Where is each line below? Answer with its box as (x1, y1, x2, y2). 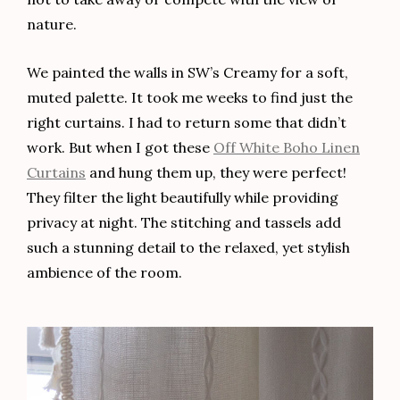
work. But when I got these (27, 138, 213, 157)
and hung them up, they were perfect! (89, 163, 346, 182)
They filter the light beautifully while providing (27, 188, 338, 207)
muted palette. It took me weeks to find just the (27, 88, 353, 107)
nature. (27, 14, 77, 33)
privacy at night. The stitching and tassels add (27, 213, 341, 232)
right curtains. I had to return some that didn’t (27, 113, 346, 132)
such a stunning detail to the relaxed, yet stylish (27, 238, 350, 257)
